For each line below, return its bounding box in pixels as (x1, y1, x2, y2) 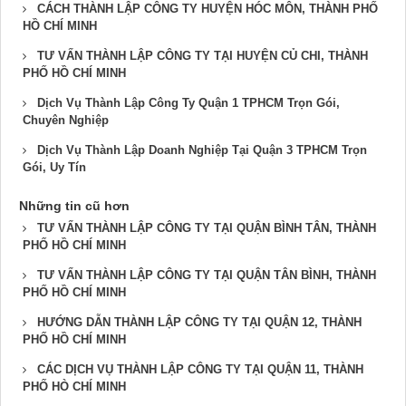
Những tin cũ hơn (19, 198, 130, 213)
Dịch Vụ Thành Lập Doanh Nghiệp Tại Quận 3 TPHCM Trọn (37, 142, 367, 157)
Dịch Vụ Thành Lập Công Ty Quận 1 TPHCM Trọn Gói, (37, 95, 340, 110)
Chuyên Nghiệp (23, 112, 109, 127)
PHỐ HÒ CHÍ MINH (23, 379, 126, 393)
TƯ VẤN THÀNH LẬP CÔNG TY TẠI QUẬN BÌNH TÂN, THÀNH (37, 220, 376, 235)
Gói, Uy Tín (23, 159, 86, 174)
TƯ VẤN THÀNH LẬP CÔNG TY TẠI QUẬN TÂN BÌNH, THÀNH (37, 267, 376, 282)
